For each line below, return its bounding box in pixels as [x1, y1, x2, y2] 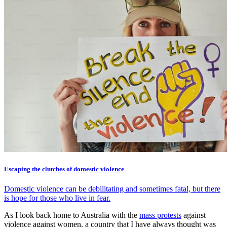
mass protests [139, 210, 181, 219]
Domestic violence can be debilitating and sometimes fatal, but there [4, 184, 220, 193]
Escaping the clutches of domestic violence [4, 165, 124, 173]
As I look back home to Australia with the [4, 210, 139, 219]
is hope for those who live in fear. [4, 193, 110, 202]
